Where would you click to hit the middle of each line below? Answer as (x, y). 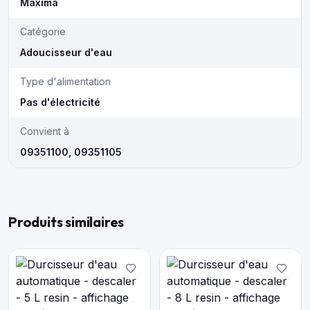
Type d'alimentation (65, 81)
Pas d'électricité (60, 102)
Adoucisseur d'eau (66, 52)
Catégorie (43, 31)
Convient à (45, 131)
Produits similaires (66, 222)
